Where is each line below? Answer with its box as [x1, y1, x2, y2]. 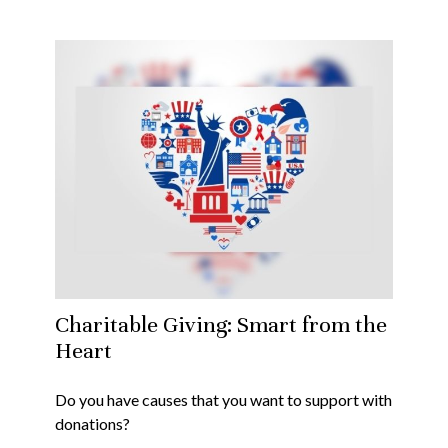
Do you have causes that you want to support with [55, 390, 392, 410]
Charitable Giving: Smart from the [55, 311, 387, 339]
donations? [55, 414, 130, 434]
